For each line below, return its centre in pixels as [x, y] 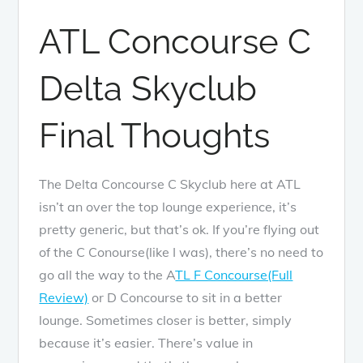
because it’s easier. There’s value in [146, 342]
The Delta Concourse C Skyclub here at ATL [170, 184]
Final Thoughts [155, 135]
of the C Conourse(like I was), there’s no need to [181, 252]
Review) [64, 297]
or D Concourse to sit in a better [186, 297]
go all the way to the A [107, 274]
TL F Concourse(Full [234, 274]
